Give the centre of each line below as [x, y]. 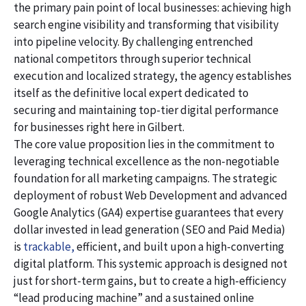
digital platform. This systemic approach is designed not [151, 263]
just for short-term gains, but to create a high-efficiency [150, 280]
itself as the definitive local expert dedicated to [131, 93]
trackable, [49, 246]
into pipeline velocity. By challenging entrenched [134, 41]
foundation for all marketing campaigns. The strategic [145, 178]
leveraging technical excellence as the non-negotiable [147, 161]
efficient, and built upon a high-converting [179, 246]
